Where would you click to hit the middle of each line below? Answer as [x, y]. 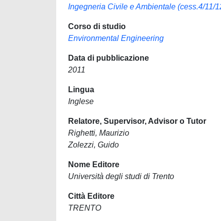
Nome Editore [94, 165]
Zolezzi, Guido [93, 145]
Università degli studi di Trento [121, 176]
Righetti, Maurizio [99, 133]
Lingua [81, 90]
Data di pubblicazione [109, 58]
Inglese [81, 101]
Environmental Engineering [116, 38]
